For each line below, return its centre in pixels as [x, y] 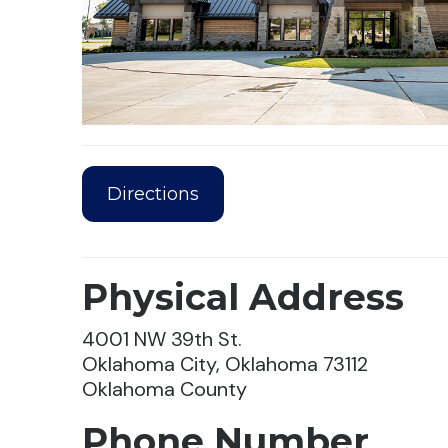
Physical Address [243, 297]
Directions [153, 193]
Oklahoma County [165, 389]
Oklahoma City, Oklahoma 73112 [225, 364]
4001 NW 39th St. [162, 339]
